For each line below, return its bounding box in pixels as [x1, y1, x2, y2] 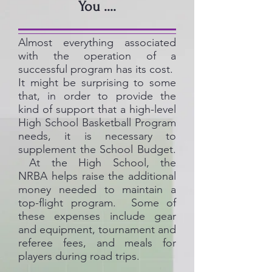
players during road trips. [18, 250, 143, 263]
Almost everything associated [18, 36, 176, 49]
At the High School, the [18, 156, 176, 169]
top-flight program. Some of [18, 196, 176, 209]
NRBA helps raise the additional [18, 169, 176, 183]
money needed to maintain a [18, 183, 176, 196]
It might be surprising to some [18, 76, 176, 89]
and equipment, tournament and [18, 223, 176, 236]
